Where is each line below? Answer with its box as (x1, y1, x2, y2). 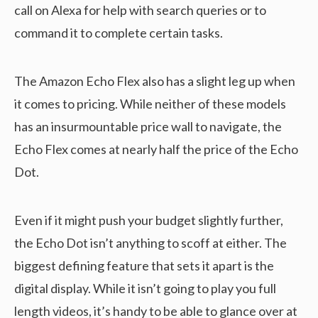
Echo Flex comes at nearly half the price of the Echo (14, 141, 298, 158)
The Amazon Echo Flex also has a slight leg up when (14, 73, 295, 89)
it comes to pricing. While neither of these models (14, 96, 286, 112)
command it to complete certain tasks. (14, 25, 223, 41)
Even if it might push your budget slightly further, (14, 212, 283, 229)
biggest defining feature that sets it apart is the (14, 258, 274, 274)
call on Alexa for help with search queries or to (14, 2, 266, 18)
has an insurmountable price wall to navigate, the (14, 119, 282, 135)
